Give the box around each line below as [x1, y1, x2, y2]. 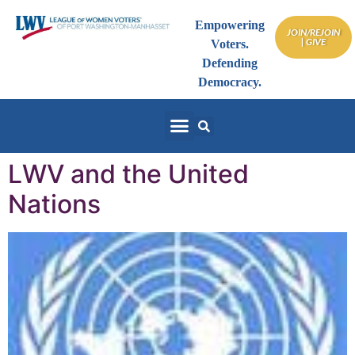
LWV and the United [8, 158, 249, 189]
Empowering [195, 18, 265, 32]
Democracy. [198, 75, 262, 89]
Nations [8, 188, 101, 219]
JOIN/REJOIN [286, 26, 340, 38]
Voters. [211, 37, 250, 51]
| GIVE [300, 36, 326, 48]
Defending [202, 56, 258, 70]
